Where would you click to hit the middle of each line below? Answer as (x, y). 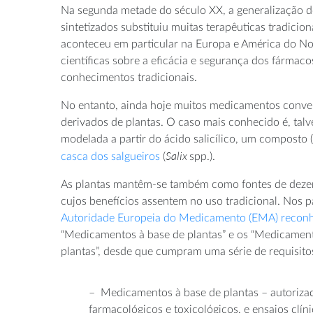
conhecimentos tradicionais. (129, 77)
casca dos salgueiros (110, 156)
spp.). (202, 156)
